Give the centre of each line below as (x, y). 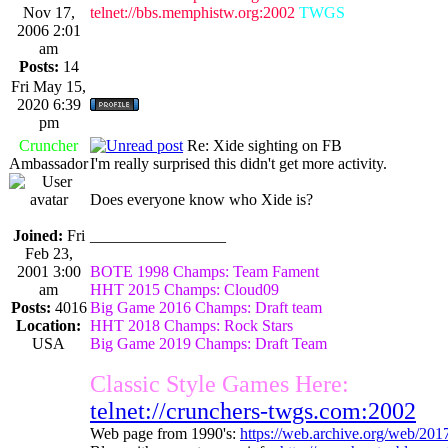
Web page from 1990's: (165, 433)
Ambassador (48, 163)
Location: (48, 325)
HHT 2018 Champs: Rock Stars (191, 325)
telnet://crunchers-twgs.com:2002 (253, 410)
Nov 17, (48, 12)
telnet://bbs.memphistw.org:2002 (192, 12)
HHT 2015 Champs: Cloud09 (184, 289)
